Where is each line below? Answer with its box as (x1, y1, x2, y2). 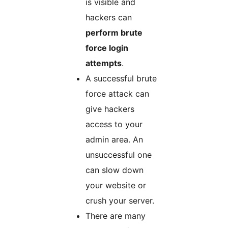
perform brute (85, 27, 142, 38)
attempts (85, 58, 122, 69)
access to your (85, 119, 142, 130)
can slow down (85, 165, 144, 176)
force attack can (85, 89, 149, 99)
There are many (85, 211, 146, 221)
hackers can (85, 12, 132, 23)
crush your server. (85, 195, 154, 206)
